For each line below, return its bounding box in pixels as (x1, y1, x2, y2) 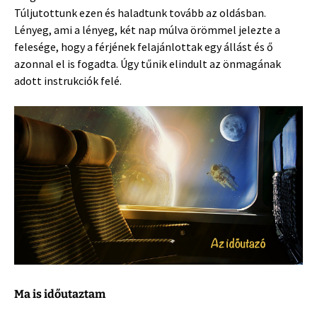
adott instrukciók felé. (14, 74, 122, 88)
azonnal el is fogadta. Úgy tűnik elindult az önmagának (14, 57, 281, 71)
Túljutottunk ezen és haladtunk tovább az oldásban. (14, 6, 266, 20)
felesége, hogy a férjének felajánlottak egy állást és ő (14, 40, 273, 54)
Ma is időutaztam (14, 287, 105, 301)
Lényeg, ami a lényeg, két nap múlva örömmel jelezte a (14, 23, 280, 37)
